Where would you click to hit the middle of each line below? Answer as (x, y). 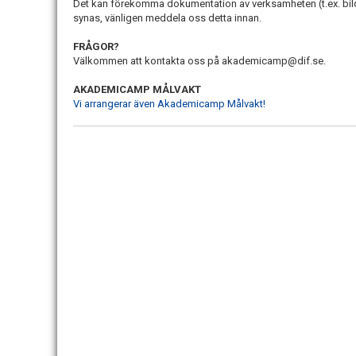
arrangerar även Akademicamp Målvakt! (175, 104)
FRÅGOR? (97, 46)
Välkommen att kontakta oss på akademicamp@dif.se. (199, 61)
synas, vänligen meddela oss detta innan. (168, 18)
